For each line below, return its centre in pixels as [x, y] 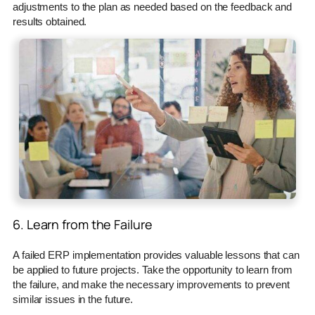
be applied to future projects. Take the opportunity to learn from [153, 269]
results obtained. [50, 22]
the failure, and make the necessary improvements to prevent [152, 284]
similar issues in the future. [73, 299]
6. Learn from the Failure [83, 224]
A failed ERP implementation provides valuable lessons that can [156, 255]
